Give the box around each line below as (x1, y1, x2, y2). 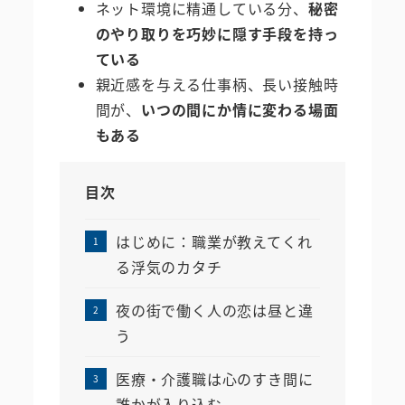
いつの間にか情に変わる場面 (141, 98, 339, 120)
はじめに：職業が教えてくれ (115, 230, 313, 252)
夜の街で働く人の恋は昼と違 (115, 298, 314, 321)
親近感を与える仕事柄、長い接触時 (95, 72, 339, 95)
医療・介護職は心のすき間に (115, 367, 314, 390)
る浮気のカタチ (115, 255, 222, 278)
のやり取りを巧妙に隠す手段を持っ (95, 22, 339, 44)
